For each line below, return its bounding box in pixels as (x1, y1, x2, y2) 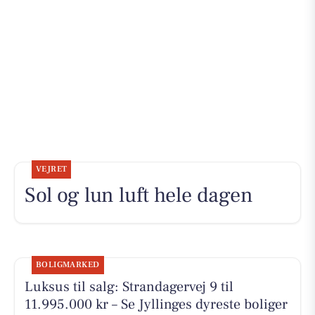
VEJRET (35, 164, 67, 175)
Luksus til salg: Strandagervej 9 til (24, 278, 233, 297)
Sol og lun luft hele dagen (24, 181, 253, 210)
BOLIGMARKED (35, 259, 100, 271)
